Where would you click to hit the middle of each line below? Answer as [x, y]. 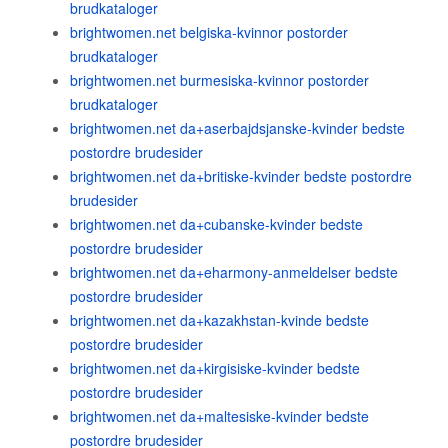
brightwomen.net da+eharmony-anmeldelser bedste [234, 272]
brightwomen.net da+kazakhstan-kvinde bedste [219, 320]
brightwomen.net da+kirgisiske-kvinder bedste [215, 368]
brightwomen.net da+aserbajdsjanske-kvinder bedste [237, 128]
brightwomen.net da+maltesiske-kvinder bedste [219, 416]
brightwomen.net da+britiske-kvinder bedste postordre [241, 176]
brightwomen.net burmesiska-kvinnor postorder [219, 80]
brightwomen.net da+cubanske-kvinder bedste [216, 224]
